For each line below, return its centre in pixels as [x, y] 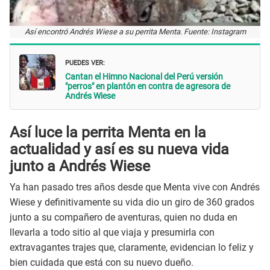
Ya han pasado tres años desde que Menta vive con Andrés [135, 187]
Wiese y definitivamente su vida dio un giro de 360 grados [132, 202]
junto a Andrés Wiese [80, 166]
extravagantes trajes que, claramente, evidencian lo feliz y [132, 247]
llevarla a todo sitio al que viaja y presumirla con [112, 232]
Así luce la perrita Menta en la [108, 133]
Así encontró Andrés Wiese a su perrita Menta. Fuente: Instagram [135, 31]
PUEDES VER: [85, 61]
